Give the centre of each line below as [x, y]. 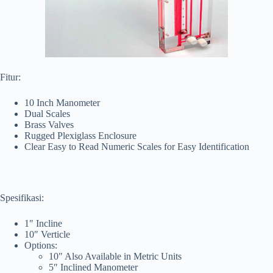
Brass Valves [49, 125]
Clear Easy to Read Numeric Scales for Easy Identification [137, 147]
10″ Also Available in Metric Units [115, 257]
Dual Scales [47, 114]
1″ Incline [43, 224]
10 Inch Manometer [62, 103]
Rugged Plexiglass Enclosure [80, 136]
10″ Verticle [47, 235]
